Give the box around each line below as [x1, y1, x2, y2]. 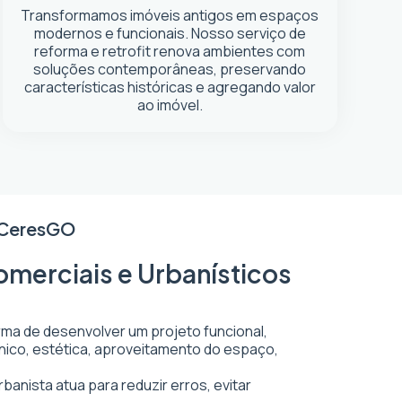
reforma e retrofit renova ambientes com [34, 41, 306, 61]
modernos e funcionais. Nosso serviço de [33, 23, 306, 43]
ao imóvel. [136, 95, 203, 115]
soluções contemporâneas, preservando [33, 59, 307, 79]
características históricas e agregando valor [23, 77, 316, 97]
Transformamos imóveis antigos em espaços [21, 5, 319, 25]
